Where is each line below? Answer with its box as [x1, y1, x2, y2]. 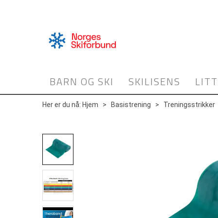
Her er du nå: [42, 101, 81, 109]
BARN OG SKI [50, 74, 114, 89]
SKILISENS [128, 74, 181, 89]
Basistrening [111, 101, 151, 109]
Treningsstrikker [163, 101, 215, 109]
